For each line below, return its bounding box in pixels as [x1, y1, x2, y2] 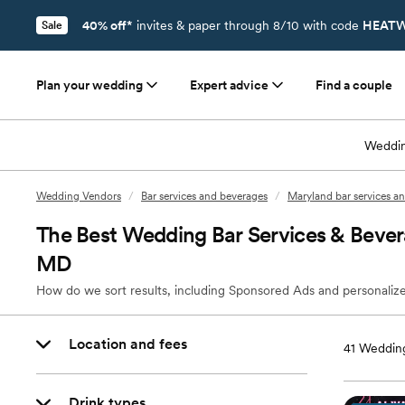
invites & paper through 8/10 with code [133, 18, 363, 33]
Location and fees [69, 335, 187, 353]
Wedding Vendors [36, 190, 121, 202]
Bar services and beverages [141, 190, 268, 202]
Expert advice [190, 78, 268, 92]
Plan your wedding [36, 78, 143, 92]
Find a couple [316, 78, 392, 92]
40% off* [82, 18, 133, 33]
